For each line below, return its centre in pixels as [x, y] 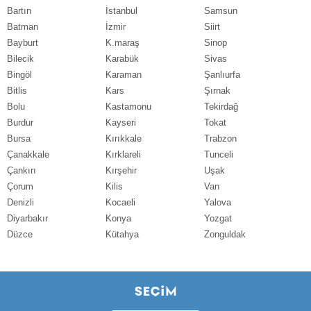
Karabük [122, 58]
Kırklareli [123, 154]
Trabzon [220, 138]
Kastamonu [128, 106]
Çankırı [22, 170]
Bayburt [23, 42]
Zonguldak [225, 234]
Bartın [19, 10]
